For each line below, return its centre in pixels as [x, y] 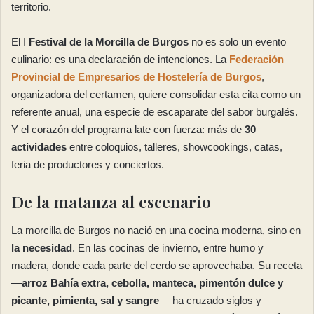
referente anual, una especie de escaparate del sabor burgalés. [155, 112]
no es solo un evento [237, 42]
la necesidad [42, 247]
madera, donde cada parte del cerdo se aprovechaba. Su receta [157, 265]
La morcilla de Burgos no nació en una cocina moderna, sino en [156, 230]
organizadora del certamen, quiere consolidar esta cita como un [156, 95]
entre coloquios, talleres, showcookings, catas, [175, 147]
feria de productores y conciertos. [88, 165]
